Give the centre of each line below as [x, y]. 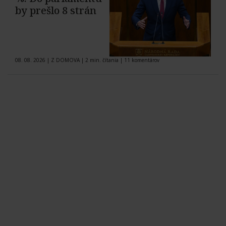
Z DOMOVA [65, 60]
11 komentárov [142, 60]
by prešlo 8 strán [56, 11]
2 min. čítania [102, 60]
